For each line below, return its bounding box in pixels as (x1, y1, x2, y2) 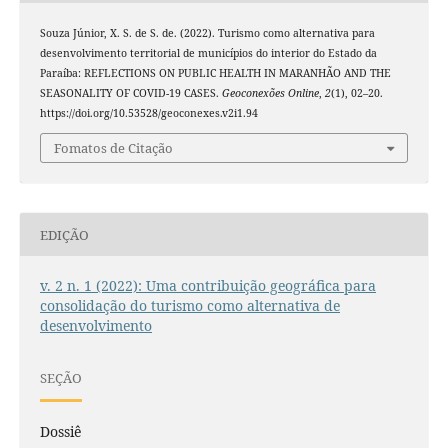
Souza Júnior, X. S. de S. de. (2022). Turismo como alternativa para (39, 25, 375, 40)
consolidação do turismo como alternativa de (39, 296, 340, 316)
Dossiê (39, 422, 81, 442)
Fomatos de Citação (54, 139, 173, 158)
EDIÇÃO (39, 225, 89, 244)
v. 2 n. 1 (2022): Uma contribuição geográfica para (39, 276, 376, 296)
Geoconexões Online (221, 85, 319, 100)
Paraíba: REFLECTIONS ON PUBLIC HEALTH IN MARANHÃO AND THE (39, 65, 391, 80)
